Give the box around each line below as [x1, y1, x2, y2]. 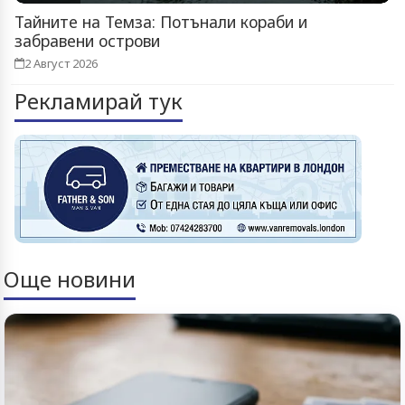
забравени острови [14, 29, 160, 52]
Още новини [4, 263, 136, 294]
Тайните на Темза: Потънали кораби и [14, 10, 307, 33]
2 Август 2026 [24, 54, 98, 71]
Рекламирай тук [14, 85, 183, 116]
